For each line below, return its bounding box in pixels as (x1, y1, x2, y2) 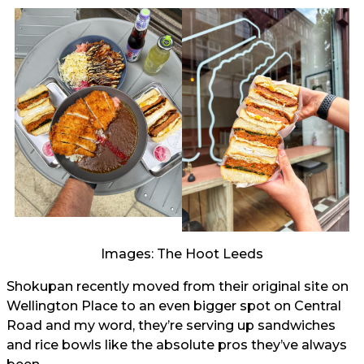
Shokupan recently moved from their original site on (6, 278, 349, 294)
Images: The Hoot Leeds (101, 245, 263, 262)
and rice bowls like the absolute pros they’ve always (6, 336, 347, 353)
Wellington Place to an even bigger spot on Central (6, 297, 341, 314)
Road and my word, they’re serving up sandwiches (6, 317, 336, 333)
